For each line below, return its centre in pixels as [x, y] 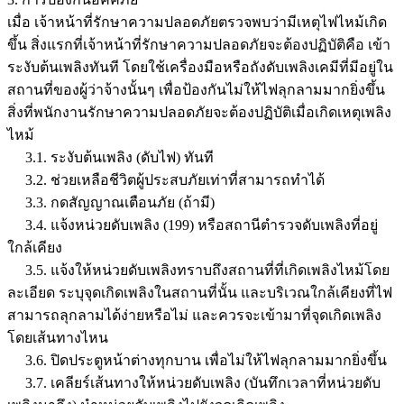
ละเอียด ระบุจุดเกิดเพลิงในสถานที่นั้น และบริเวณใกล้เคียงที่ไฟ [200, 292]
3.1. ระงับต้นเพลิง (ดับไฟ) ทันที [110, 157]
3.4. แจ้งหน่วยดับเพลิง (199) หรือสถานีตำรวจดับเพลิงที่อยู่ [193, 225]
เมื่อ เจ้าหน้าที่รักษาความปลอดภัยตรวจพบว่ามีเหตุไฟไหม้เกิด [197, 22]
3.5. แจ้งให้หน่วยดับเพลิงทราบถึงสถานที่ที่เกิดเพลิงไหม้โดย [198, 270]
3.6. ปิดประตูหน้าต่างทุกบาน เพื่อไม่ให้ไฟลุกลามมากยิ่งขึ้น [197, 360]
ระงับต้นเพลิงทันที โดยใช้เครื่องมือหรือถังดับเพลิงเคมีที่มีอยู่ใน [200, 67]
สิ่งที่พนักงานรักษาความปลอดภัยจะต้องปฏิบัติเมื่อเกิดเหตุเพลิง [199, 112]
